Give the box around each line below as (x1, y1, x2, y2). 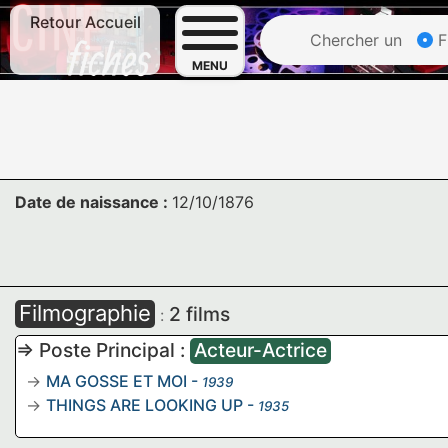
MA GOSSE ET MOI (46, 371, 187, 391)
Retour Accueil (29, 12, 141, 32)
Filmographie (19, 300, 151, 326)
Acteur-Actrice (194, 338, 327, 362)
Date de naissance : (15, 192, 172, 212)
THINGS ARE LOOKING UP (46, 395, 243, 415)
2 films (169, 302, 230, 326)
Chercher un (305, 30, 402, 50)
